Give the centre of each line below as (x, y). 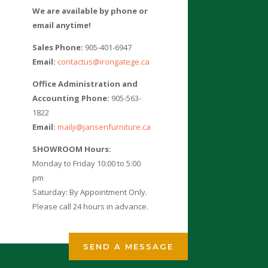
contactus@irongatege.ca (104, 62)
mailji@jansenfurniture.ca (104, 127)
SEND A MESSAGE (128, 247)
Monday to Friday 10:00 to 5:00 (87, 164)
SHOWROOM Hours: (72, 149)
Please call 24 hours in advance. (91, 207)
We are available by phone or (90, 11)
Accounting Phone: (71, 98)
